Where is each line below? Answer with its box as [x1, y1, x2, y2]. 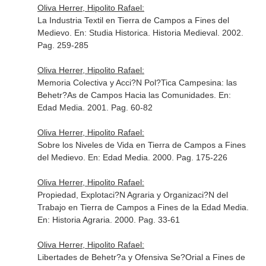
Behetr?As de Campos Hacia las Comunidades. [37, 90, 218, 100]
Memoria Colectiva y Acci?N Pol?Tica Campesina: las [37, 78, 237, 87]
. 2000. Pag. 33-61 [109, 215, 180, 224]
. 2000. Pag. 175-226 [147, 153, 227, 162]
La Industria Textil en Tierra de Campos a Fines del [37, 15, 229, 25]
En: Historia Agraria [37, 215, 110, 224]
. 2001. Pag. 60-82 [82, 103, 153, 112]
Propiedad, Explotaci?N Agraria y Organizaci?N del [37, 190, 228, 199]
